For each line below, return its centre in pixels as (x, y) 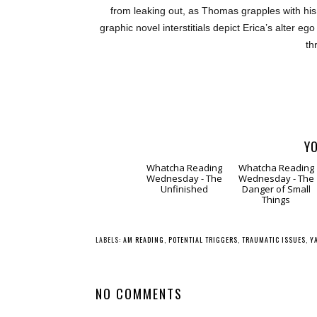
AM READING (144, 293)
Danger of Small (276, 242)
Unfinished (184, 242)
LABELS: (109, 293)
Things (276, 253)
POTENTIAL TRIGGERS (203, 293)
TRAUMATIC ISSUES (274, 293)
